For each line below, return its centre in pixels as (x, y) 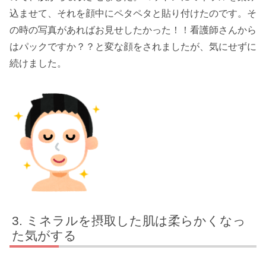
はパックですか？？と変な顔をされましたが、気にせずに (133, 47)
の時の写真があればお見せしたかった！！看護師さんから (133, 30)
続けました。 (38, 64)
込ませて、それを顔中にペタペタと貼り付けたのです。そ (133, 14)
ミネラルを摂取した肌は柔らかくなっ (136, 221)
